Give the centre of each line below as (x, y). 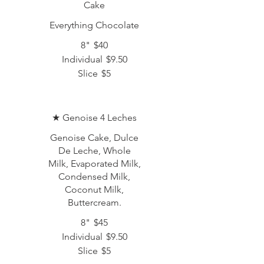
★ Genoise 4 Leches (94, 118)
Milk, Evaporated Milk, (94, 164)
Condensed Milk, (94, 176)
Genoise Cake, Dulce (94, 138)
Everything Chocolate (94, 25)
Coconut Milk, (94, 189)
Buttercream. (94, 202)
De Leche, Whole (94, 151)
